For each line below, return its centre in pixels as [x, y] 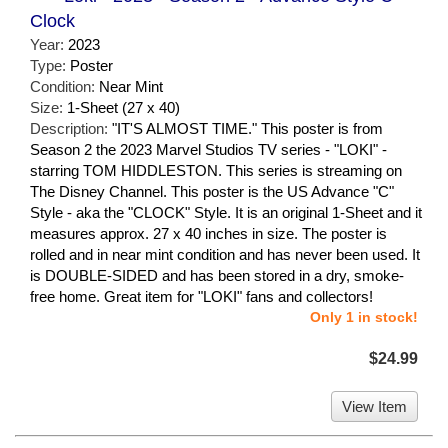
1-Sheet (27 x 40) [123, 107]
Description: [71, 128]
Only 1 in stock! [364, 316]
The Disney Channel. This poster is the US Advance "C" [212, 191]
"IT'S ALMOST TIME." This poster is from [247, 128]
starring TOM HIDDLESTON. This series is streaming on [216, 170]
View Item [374, 406]
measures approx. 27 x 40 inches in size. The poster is [208, 233]
